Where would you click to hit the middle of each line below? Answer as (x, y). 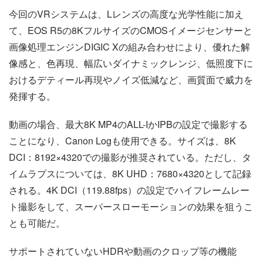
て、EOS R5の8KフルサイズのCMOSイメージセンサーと (131, 30)
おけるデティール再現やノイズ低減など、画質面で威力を (131, 79)
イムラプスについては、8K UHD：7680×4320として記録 (130, 173)
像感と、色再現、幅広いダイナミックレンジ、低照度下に (131, 63)
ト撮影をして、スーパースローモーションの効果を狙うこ (131, 206)
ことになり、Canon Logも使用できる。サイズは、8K (122, 140)
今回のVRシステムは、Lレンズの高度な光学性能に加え (126, 14)
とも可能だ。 (37, 222)
